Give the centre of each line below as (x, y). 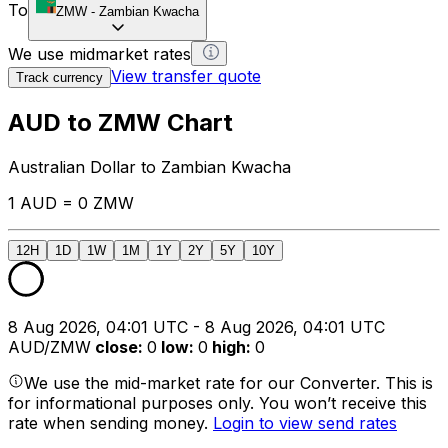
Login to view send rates (305, 422)
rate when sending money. (110, 422)
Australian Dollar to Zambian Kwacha (149, 166)
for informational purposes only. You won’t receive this (217, 402)
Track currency (59, 77)
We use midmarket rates (99, 53)
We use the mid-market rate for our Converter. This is (228, 382)
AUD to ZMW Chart (120, 122)
